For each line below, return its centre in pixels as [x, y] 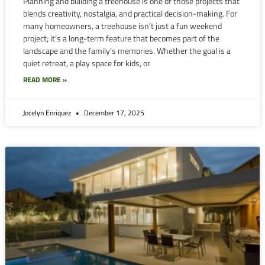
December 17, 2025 [113, 112]
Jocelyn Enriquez [48, 112]
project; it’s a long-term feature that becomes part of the [121, 38]
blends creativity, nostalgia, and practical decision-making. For [130, 13]
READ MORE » [45, 79]
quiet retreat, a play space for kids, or [86, 63]
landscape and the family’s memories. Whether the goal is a [127, 50]
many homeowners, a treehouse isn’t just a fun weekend [122, 25]
